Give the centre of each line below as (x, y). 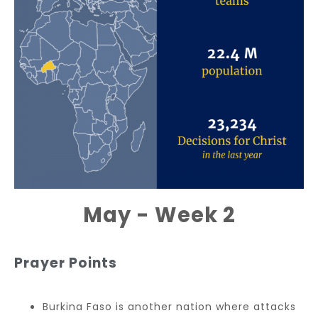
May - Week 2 (159, 215)
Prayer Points (66, 263)
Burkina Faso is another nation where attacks (169, 306)
